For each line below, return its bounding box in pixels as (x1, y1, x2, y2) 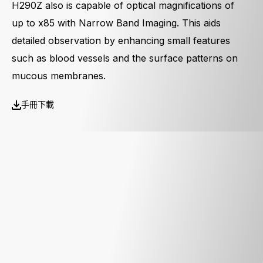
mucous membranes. (12, 70, 106, 82)
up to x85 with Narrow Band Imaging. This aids (12, 17, 221, 29)
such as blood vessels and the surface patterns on (12, 52, 238, 64)
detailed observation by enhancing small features (12, 35, 230, 46)
